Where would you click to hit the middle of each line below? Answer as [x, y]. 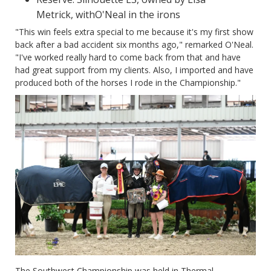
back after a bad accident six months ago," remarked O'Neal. [134, 44]
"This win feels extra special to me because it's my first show [134, 31]
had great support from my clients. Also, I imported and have [134, 70]
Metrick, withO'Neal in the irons [108, 14]
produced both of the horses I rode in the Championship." [128, 82]
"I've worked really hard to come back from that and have [128, 57]
